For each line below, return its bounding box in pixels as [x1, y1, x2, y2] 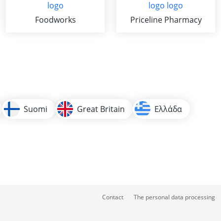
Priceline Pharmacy [130, 14, 202, 25]
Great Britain [76, 104, 125, 114]
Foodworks [35, 14, 76, 25]
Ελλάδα [154, 104, 182, 114]
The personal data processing [134, 193, 215, 201]
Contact [102, 193, 123, 201]
